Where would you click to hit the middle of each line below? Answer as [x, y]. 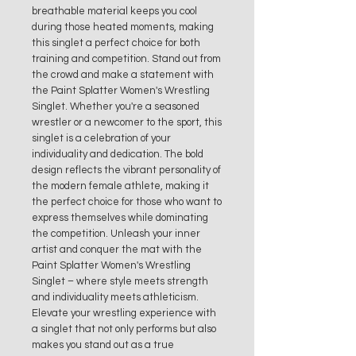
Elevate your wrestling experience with [124, 313]
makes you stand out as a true [103, 345]
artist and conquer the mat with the [117, 250]
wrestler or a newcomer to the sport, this [127, 123]
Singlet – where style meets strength [120, 282]
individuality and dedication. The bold [118, 155]
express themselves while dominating [120, 218]
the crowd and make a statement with [123, 75]
